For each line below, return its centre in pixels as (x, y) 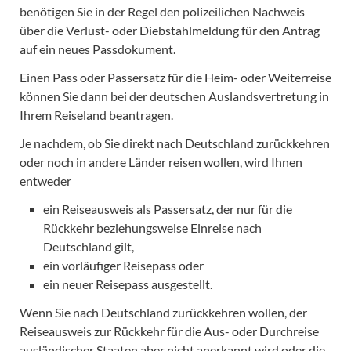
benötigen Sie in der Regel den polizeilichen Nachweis (162, 11)
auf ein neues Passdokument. (98, 49)
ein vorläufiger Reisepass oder (123, 265)
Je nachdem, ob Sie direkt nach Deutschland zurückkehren (175, 143)
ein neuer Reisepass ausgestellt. (128, 284)
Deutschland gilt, (89, 246)
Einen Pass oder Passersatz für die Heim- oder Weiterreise (175, 77)
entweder (45, 181)
